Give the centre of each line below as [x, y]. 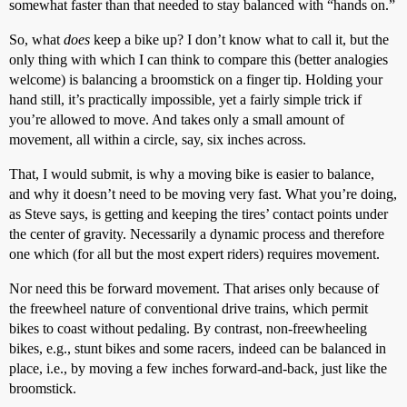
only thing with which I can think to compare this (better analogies [199, 60]
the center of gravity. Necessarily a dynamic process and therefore [197, 234]
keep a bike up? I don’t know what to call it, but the [239, 40]
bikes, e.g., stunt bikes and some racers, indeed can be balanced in [198, 348]
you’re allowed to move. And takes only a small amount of [177, 119]
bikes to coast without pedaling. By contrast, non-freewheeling [188, 328]
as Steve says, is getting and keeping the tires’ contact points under [199, 214]
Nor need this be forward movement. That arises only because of [194, 288]
